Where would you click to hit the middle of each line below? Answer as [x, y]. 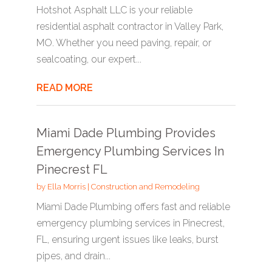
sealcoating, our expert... [89, 59]
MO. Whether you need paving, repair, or [124, 43]
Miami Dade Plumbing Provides [126, 133]
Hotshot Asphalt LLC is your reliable [114, 10]
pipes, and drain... [73, 256]
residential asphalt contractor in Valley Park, [130, 26]
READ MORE [64, 88]
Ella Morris [66, 187]
